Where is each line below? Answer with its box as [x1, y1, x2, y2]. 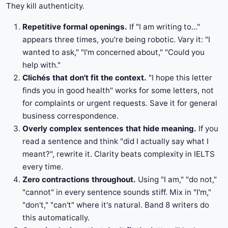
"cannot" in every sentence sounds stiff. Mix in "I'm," [22, 187, 211, 197]
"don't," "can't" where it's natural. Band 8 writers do [22, 200, 209, 210]
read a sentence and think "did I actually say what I [22, 136, 209, 147]
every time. [22, 162, 63, 172]
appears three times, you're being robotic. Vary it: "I [22, 35, 210, 45]
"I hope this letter [147, 73, 212, 83]
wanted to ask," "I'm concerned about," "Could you [22, 47, 205, 58]
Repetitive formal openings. [22, 22, 127, 32]
